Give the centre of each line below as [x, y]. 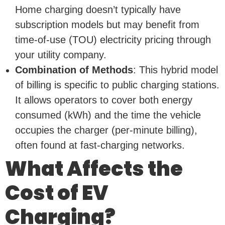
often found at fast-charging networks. [100, 145]
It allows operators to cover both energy [104, 100]
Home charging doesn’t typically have [98, 9]
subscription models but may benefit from [107, 24]
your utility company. [61, 54]
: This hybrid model [176, 70]
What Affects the [94, 168]
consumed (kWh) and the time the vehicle [108, 115]
